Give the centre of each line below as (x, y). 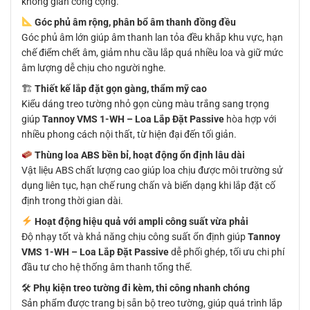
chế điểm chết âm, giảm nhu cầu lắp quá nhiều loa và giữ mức (152, 52)
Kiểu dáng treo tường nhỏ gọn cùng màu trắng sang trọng (145, 103)
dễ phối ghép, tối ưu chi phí (227, 252)
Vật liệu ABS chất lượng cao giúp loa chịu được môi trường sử (152, 170)
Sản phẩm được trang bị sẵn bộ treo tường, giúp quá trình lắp (152, 303)
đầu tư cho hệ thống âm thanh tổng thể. (107, 267)
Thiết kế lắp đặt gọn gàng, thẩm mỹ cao (121, 88)
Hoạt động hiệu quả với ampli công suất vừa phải (141, 221)
